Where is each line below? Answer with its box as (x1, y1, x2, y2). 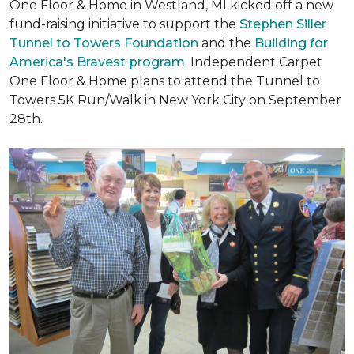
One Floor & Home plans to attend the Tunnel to (9, 73, 320, 88)
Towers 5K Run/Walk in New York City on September (9, 92, 341, 107)
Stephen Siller (239, 17, 326, 32)
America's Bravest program (9, 55, 185, 70)
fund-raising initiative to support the (9, 17, 239, 32)
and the (201, 36, 254, 51)
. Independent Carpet (185, 55, 322, 70)
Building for (254, 36, 328, 51)
